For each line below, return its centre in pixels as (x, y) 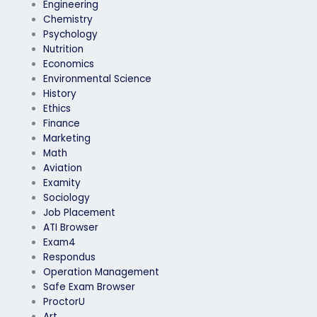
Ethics (57, 109)
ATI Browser (71, 228)
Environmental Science (98, 79)
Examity (62, 183)
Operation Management (102, 272)
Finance (62, 124)
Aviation (63, 168)
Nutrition (64, 50)
